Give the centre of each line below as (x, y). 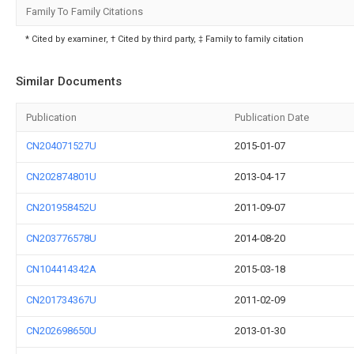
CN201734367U (61, 300)
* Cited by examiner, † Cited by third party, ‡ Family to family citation (164, 39)
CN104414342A (61, 269)
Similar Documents (69, 81)
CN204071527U (61, 146)
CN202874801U (61, 177)
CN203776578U (61, 238)
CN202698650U (61, 331)
